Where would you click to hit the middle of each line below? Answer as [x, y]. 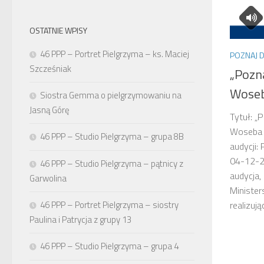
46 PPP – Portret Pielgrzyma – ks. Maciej [115, 54]
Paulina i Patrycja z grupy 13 [80, 220]
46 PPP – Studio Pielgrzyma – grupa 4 [109, 246]
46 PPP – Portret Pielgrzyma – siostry [109, 205]
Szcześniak [50, 69]
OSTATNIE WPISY [58, 30]
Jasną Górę [49, 110]
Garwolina [48, 178]
